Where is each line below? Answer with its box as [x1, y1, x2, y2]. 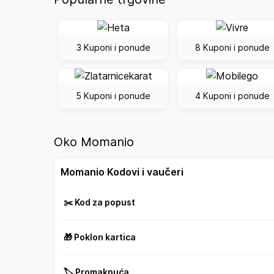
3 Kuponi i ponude [76, 42, 150, 53]
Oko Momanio [54, 134, 134, 149]
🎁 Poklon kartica [64, 232, 136, 243]
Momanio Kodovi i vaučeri [61, 166, 183, 179]
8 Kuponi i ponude [194, 42, 270, 53]
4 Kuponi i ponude [194, 91, 270, 102]
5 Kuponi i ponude [76, 91, 151, 102]
